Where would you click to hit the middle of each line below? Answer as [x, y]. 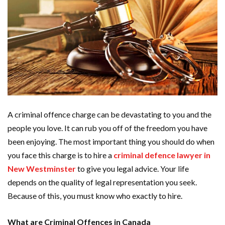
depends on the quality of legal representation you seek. [102, 182]
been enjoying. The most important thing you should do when [111, 141]
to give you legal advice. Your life [132, 168]
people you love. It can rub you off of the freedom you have [107, 128]
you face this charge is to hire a [61, 155]
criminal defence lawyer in [162, 155]
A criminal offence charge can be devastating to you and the [109, 114]
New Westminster [42, 168]
